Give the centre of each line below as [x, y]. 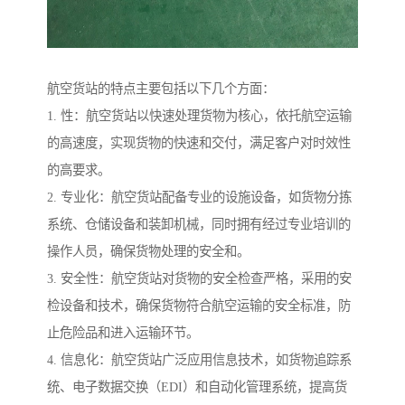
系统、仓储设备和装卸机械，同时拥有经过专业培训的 [199, 225]
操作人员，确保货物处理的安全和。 [148, 252]
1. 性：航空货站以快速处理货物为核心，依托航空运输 [199, 116]
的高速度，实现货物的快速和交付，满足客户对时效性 [199, 143]
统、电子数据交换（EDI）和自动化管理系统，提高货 [197, 387]
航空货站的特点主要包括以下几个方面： [161, 89]
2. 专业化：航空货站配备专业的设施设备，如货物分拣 [199, 198]
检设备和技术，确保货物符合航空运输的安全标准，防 [199, 306]
